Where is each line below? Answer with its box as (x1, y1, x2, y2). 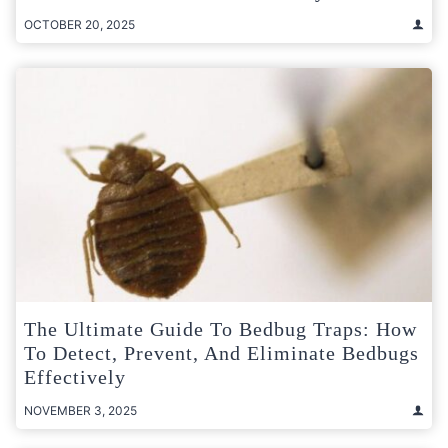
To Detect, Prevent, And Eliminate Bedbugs (24, 341, 419, 364)
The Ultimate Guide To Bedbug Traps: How (24, 317, 417, 340)
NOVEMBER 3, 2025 (24, 402, 137, 418)
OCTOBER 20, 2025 (24, 16, 135, 32)
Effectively (24, 365, 126, 388)
